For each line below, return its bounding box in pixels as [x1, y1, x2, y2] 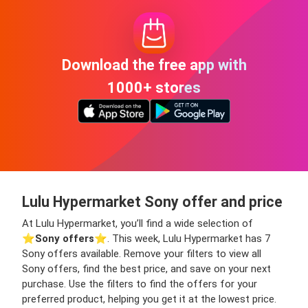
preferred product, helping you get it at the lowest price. [22, 292, 276, 305]
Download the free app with [61, 56, 247, 74]
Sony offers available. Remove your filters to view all [22, 247, 261, 260]
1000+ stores [107, 79, 201, 97]
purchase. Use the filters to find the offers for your [22, 277, 257, 290]
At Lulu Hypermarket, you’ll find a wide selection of [22, 217, 253, 230]
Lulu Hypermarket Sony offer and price [22, 192, 283, 210]
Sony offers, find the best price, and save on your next [22, 262, 271, 275]
